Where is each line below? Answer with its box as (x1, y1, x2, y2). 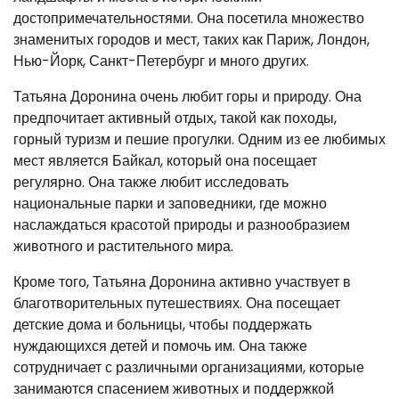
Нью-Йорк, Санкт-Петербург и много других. (13, 51, 309, 72)
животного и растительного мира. (13, 236, 233, 257)
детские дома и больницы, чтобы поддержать (13, 314, 312, 336)
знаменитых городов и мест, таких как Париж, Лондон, (13, 29, 370, 51)
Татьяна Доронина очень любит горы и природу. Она (13, 86, 362, 108)
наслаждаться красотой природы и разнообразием (13, 215, 350, 236)
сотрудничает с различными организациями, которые (13, 357, 364, 379)
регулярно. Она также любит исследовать (13, 172, 289, 193)
